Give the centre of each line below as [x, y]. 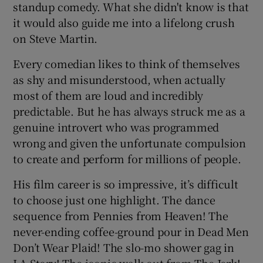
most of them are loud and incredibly [108, 95]
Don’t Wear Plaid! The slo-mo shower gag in [124, 247]
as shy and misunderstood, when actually [119, 79]
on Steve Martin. [55, 38]
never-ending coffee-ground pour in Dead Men [131, 231]
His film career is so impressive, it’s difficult [126, 183]
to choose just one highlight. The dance [114, 199]
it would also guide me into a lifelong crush [124, 22]
